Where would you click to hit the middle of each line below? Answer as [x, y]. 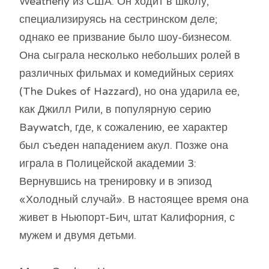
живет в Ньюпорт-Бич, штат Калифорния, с [127, 218]
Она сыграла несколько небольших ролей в [130, 56]
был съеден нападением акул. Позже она [124, 146]
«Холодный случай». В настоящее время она [134, 200]
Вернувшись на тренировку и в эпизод [116, 182]
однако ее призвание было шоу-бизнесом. [125, 38]
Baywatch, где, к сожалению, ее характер [123, 128]
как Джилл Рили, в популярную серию [115, 110]
